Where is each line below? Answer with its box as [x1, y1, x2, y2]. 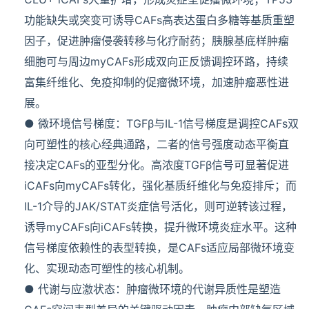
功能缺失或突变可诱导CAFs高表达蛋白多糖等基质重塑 [24, 13, 295, 28]
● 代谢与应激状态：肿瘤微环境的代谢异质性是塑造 [24, 282, 281, 297]
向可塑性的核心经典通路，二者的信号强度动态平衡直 [24, 137, 289, 152]
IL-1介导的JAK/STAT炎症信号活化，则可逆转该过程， [24, 199, 292, 214]
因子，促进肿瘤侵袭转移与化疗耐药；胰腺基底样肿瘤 [24, 34, 289, 48]
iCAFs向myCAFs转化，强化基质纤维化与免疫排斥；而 [24, 179, 297, 193]
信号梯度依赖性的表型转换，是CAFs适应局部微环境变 [24, 241, 295, 255]
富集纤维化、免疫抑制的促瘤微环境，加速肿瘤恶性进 [24, 75, 289, 90]
